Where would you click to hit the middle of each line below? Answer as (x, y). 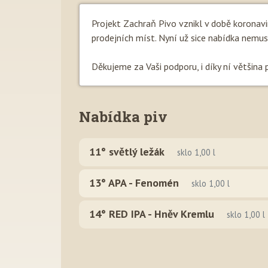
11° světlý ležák (127, 152)
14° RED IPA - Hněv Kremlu (152, 214)
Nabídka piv (123, 117)
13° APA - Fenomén (134, 183)
